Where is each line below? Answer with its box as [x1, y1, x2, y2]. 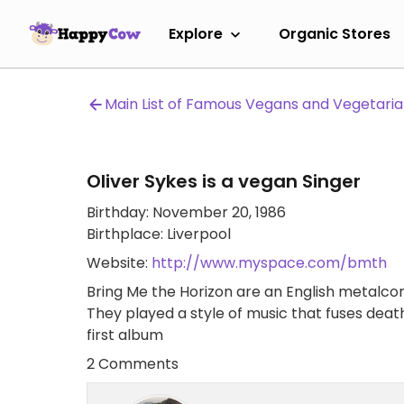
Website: [87, 252, 151, 273]
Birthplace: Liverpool [87, 224, 231, 244]
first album [87, 325, 163, 345]
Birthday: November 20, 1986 [87, 202, 286, 223]
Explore [169, 23, 223, 44]
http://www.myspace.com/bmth [151, 252, 387, 273]
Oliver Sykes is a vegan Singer [87, 169, 361, 194]
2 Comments [87, 353, 179, 374]
